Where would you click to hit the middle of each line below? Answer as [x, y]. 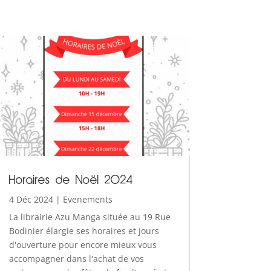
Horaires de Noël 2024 [71, 181]
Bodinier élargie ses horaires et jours [84, 231]
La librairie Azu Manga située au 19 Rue [90, 217]
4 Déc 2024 [31, 200]
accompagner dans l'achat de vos [76, 259]
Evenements [87, 200]
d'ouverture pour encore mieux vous [83, 245]
